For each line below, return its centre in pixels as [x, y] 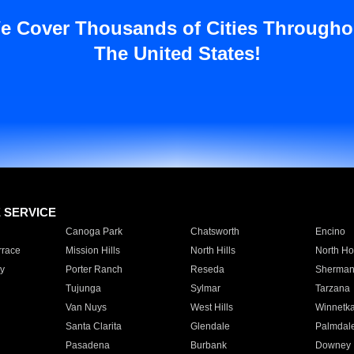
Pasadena [87, 345]
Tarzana [332, 288]
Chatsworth [215, 232]
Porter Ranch [94, 269]
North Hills [213, 250]
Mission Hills [92, 250]
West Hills [211, 307]
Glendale [210, 326]
